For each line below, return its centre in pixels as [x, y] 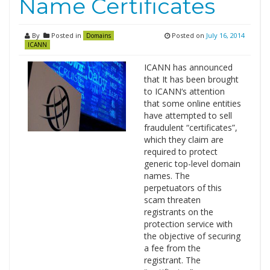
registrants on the [178, 212]
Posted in [66, 35]
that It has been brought [191, 79]
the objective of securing [192, 236]
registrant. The [172, 260]
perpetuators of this [183, 188]
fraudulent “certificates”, [190, 127]
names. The [167, 176]
